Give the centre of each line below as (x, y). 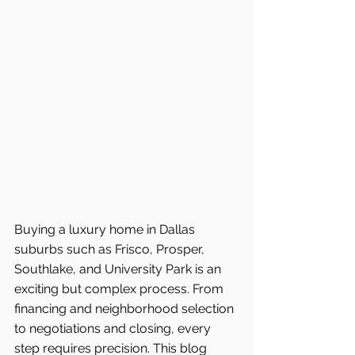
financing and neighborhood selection (126, 308)
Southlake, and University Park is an (119, 269)
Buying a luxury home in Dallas (106, 229)
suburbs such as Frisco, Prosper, (111, 249)
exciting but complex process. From (120, 288)
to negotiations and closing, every (114, 328)
